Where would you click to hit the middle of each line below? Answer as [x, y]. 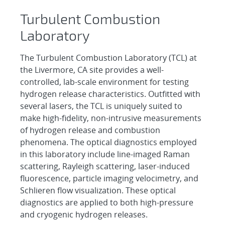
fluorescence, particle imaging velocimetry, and [109, 179]
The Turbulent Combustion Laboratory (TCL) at [109, 58]
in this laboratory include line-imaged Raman [105, 154]
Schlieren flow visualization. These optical [98, 191]
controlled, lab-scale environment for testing [105, 82]
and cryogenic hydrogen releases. [85, 215]
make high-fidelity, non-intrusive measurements [111, 118]
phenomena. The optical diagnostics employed [109, 142]
